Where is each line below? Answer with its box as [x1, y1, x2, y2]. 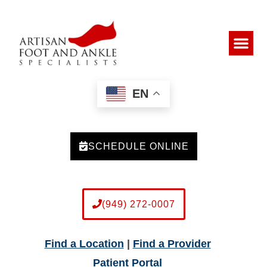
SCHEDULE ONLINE [88, 141, 189, 151]
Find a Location [44, 237, 124, 250]
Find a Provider [132, 237, 211, 250]
